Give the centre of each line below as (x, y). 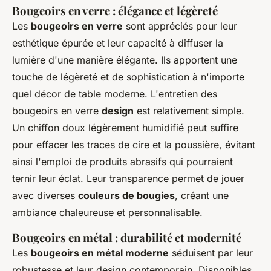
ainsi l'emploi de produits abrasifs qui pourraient (122, 162)
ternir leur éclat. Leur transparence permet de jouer (128, 179)
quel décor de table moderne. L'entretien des (115, 94)
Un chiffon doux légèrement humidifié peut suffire (125, 128)
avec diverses (45, 196)
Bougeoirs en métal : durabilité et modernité (127, 238)
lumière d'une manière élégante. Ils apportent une (125, 60)
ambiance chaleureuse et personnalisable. (107, 213)
